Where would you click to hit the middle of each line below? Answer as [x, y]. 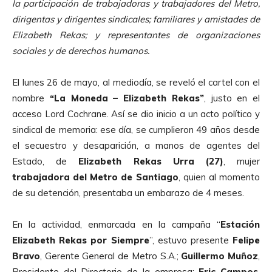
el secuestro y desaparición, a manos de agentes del [136, 145]
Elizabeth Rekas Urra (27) [151, 161]
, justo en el [232, 98]
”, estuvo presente [191, 240]
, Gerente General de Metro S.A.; [111, 256]
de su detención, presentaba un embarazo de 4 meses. [128, 192]
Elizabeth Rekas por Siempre [81, 240]
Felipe [246, 240]
